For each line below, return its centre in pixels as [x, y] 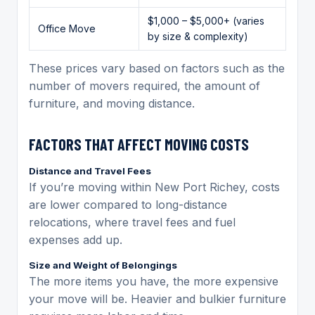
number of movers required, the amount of [144, 85]
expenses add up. [76, 239]
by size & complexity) [198, 36]
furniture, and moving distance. [112, 103]
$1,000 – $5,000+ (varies [206, 20]
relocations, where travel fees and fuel [132, 222]
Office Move [67, 28]
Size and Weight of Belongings [103, 265]
